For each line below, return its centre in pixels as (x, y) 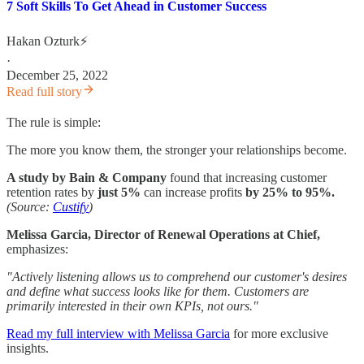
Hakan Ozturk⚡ (47, 41)
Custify (71, 206)
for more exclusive (279, 333)
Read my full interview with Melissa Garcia (118, 333)
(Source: (30, 206)
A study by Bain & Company (87, 177)
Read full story (44, 91)
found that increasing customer (247, 177)
